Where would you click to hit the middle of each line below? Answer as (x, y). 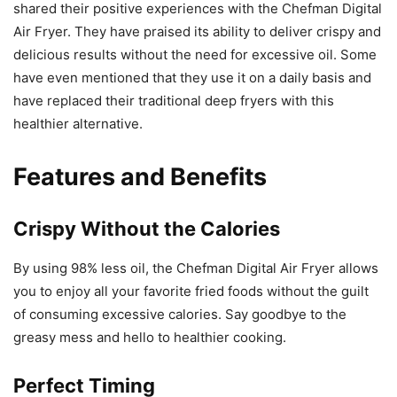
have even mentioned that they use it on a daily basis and (192, 78)
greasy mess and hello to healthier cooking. (150, 338)
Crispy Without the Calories (147, 229)
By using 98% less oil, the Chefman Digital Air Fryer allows (196, 269)
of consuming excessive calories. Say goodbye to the (180, 315)
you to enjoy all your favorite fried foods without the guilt (191, 292)
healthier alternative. (78, 124)
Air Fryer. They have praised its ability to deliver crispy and (197, 32)
